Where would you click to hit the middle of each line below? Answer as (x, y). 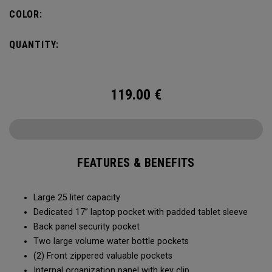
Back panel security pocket (88, 227)
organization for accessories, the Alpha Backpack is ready (132, 8)
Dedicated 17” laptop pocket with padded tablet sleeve (142, 212)
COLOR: (26, 14)
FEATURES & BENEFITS (136, 163)
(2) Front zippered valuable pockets (104, 256)
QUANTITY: (34, 45)
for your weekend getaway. (66, 23)
